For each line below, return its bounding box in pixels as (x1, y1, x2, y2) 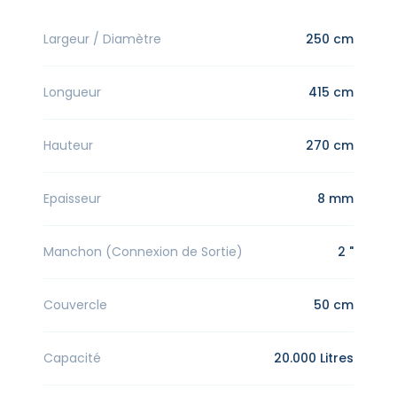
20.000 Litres (274, 349, 354, 368)
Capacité (43, 349, 101, 368)
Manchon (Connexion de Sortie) (43, 243, 243, 261)
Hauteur (43, 136, 93, 155)
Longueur (43, 83, 101, 102)
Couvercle (43, 296, 107, 315)
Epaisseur (43, 190, 101, 208)
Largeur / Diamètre (43, 30, 161, 49)
